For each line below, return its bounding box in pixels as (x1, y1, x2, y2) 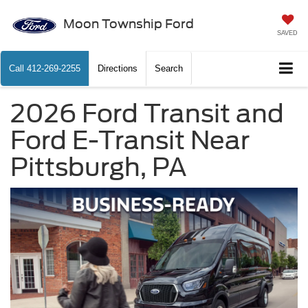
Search (155, 63, 183, 74)
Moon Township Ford (63, 16, 194, 31)
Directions (98, 63, 137, 74)
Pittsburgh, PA (10, 152, 187, 183)
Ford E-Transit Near (10, 125, 250, 156)
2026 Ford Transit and (10, 98, 284, 129)
